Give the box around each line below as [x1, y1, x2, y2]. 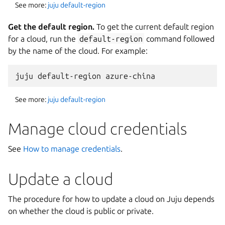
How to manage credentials [23, 144, 121, 153]
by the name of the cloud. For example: [8, 46, 148, 55]
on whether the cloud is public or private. [8, 206, 154, 215]
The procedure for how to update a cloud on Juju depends [8, 194, 214, 203]
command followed [144, 34, 215, 43]
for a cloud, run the [8, 34, 78, 43]
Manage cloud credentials [8, 119, 187, 138]
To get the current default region [94, 22, 214, 31]
